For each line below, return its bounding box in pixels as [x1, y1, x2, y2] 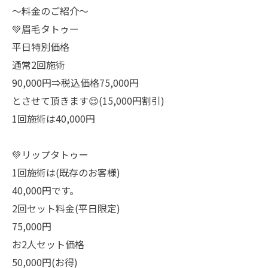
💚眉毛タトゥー [12, 22, 79, 36]
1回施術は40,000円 [12, 111, 95, 126]
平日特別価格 [12, 39, 69, 54]
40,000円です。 [12, 183, 79, 198]
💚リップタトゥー [12, 147, 89, 162]
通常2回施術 [12, 57, 65, 72]
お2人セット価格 [12, 237, 84, 252]
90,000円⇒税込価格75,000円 [12, 75, 139, 90]
